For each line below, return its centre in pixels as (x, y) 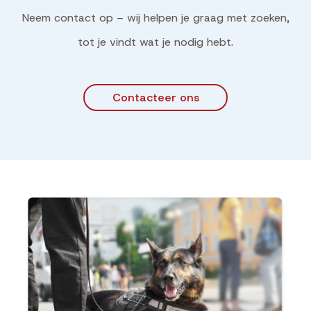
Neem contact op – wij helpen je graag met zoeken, (155, 18)
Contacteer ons (155, 97)
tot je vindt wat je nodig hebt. (155, 42)
